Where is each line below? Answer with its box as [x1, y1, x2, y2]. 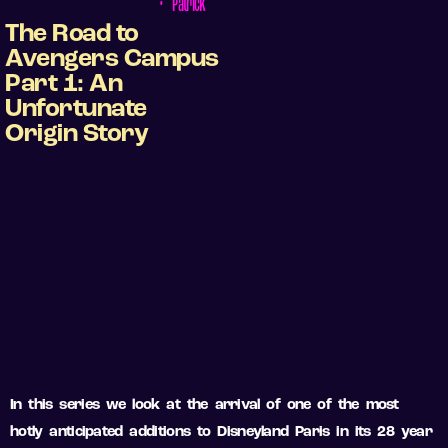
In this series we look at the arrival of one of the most [10, 398, 399, 414]
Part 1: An [5, 72, 122, 98]
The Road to [5, 22, 139, 48]
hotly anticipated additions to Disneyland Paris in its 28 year [10, 425, 433, 441]
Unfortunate [5, 97, 147, 123]
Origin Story [5, 122, 148, 148]
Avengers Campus [5, 47, 219, 73]
